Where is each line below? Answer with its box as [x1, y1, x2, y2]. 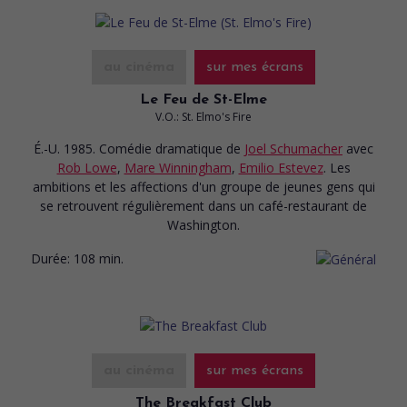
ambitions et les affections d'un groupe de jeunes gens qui [32, 177, 375, 195]
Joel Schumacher [244, 139, 342, 157]
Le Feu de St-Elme [140, 92, 267, 107]
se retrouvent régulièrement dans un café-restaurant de [40, 196, 367, 214]
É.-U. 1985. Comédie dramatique [34, 139, 226, 157]
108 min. [74, 249, 124, 267]
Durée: [31, 249, 70, 267]
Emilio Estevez [238, 158, 323, 176]
